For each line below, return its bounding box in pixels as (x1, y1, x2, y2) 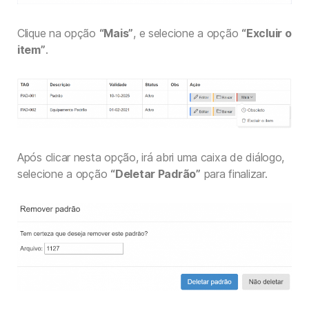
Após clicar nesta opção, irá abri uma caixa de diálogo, (17, 150, 285, 164)
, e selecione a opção (133, 26, 242, 41)
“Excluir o (241, 26, 292, 41)
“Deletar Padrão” (110, 166, 201, 181)
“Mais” (99, 26, 134, 41)
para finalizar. (200, 166, 268, 181)
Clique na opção (17, 26, 99, 41)
